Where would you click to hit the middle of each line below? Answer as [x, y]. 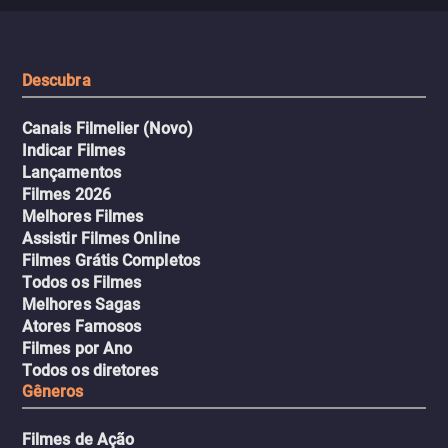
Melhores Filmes [83, 216]
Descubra [56, 80]
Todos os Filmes [82, 282]
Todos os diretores [90, 370]
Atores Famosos [82, 326]
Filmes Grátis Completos [111, 260]
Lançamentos [71, 172]
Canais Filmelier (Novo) [107, 128]
